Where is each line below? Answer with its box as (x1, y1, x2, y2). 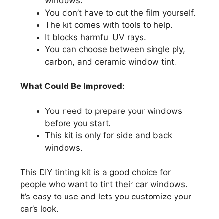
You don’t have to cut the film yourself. (45, 7, 196, 18)
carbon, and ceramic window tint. (45, 56, 176, 66)
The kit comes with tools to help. (45, 20, 173, 30)
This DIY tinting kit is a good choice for (20, 167, 171, 177)
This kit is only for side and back (45, 130, 172, 140)
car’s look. (20, 204, 59, 214)
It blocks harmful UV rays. (45, 32, 146, 42)
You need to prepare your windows (45, 106, 182, 116)
